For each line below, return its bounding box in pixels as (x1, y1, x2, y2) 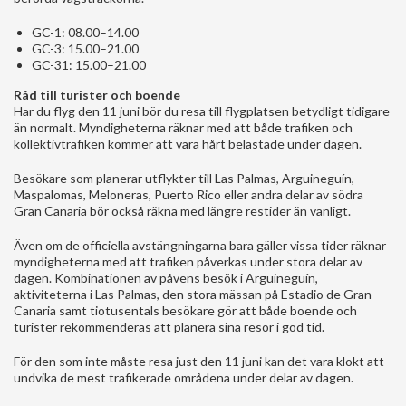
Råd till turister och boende (14, 86, 180, 102)
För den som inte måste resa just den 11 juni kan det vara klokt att (14, 353, 384, 369)
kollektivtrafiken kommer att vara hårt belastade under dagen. (14, 135, 362, 151)
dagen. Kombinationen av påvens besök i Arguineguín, (14, 269, 318, 285)
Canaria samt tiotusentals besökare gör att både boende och (14, 302, 357, 318)
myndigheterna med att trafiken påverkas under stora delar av (14, 253, 362, 269)
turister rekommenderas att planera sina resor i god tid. (14, 318, 324, 334)
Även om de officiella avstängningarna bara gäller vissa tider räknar (14, 237, 386, 253)
